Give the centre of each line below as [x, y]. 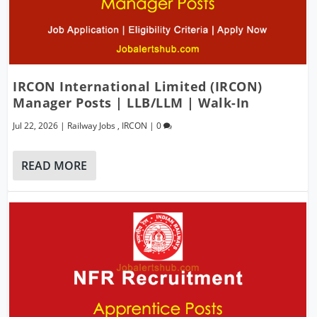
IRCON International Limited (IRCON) [138, 86]
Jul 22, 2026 [36, 125]
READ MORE [54, 165]
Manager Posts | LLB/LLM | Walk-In [131, 102]
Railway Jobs [92, 125]
